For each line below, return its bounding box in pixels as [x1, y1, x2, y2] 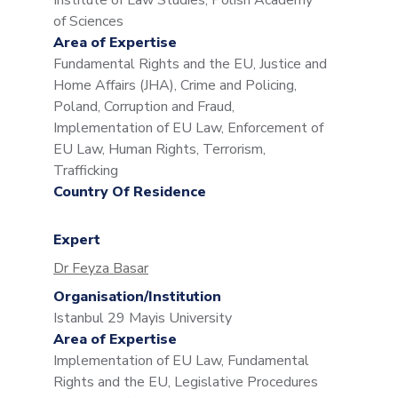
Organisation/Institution [53, 287, 221, 306]
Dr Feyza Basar [53, 259, 148, 278]
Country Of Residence [53, 182, 206, 202]
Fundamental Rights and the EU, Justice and [53, 54, 327, 74]
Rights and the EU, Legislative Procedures [53, 372, 318, 392]
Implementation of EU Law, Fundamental [53, 351, 309, 370]
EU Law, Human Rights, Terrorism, [53, 139, 266, 159]
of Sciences [53, 12, 123, 31]
